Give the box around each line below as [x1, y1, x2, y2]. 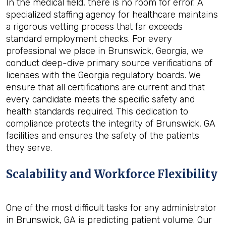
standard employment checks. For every [6, 33, 172, 44]
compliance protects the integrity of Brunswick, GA [6, 118, 215, 129]
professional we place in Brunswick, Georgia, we [6, 45, 203, 56]
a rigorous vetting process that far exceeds [6, 21, 183, 32]
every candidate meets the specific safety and [6, 94, 195, 105]
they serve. [6, 142, 52, 153]
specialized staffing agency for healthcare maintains [6, 9, 218, 20]
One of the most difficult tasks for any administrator [6, 202, 216, 213]
